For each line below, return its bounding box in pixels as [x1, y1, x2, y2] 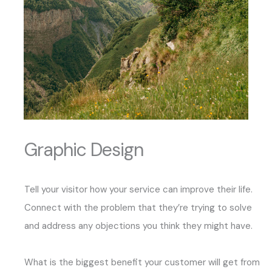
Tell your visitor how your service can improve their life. [24, 183, 253, 195]
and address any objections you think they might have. [24, 220, 253, 232]
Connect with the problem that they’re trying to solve [24, 202, 252, 214]
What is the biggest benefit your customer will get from [24, 256, 260, 268]
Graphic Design [24, 138, 143, 161]
